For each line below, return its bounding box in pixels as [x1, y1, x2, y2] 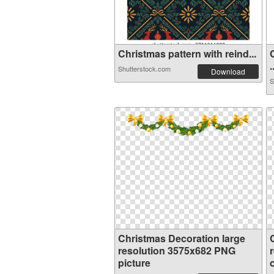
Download [211, 66, 245, 76]
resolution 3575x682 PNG [118, 243, 235, 257]
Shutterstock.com [118, 64, 171, 73]
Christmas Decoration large [118, 231, 245, 245]
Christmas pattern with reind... [118, 46, 256, 61]
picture [118, 256, 150, 270]
